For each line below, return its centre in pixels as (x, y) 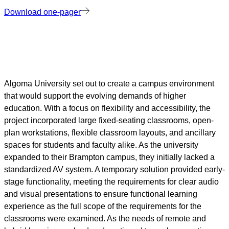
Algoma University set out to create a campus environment (109, 83)
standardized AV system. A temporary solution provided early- (114, 169)
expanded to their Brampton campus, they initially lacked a (109, 157)
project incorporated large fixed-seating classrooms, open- (109, 120)
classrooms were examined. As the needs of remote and (105, 218)
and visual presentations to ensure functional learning (101, 194)
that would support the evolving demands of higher (95, 96)
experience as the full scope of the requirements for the (103, 206)
